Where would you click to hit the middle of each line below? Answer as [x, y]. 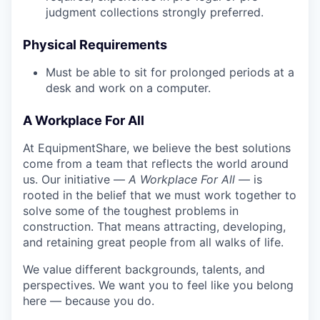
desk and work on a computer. [128, 88]
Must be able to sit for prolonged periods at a [170, 72]
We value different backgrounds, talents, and [144, 270]
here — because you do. [89, 301]
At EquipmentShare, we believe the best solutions [157, 148]
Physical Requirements [95, 45]
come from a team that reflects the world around [156, 164]
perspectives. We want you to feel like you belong [158, 285]
